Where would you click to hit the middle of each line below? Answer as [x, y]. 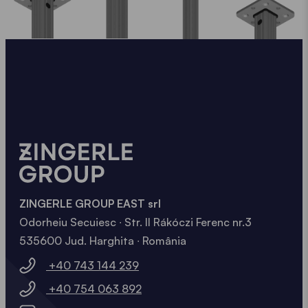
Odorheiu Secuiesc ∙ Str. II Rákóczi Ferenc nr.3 [135, 222]
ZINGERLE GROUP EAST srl [90, 203]
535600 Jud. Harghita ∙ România [103, 240]
